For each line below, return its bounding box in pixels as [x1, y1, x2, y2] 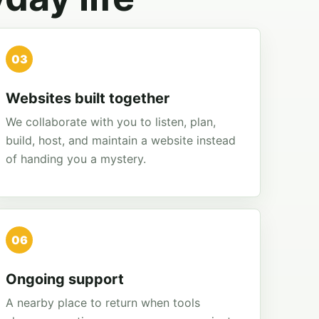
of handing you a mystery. [6, 152, 147, 166]
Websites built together [6, 90, 170, 107]
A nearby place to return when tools [6, 296, 201, 310]
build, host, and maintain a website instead [6, 133, 236, 147]
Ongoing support [6, 271, 125, 288]
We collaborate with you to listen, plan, [6, 115, 216, 129]
